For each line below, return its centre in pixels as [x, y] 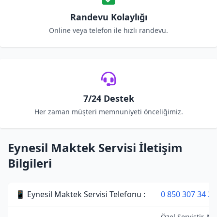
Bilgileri [30, 163]
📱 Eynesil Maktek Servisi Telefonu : [80, 194]
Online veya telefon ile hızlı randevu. [108, 30]
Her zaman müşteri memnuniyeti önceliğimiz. [108, 112]
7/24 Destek [108, 98]
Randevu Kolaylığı [108, 17]
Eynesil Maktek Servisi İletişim [95, 147]
